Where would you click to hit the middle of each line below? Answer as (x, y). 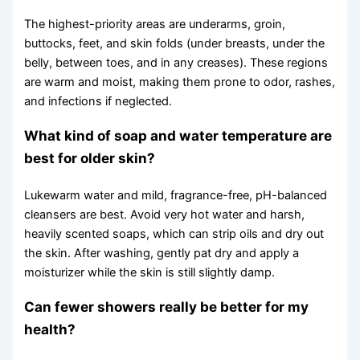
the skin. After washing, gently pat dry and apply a (162, 254)
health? (50, 329)
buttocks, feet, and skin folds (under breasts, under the (175, 43)
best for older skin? (90, 158)
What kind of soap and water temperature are (178, 136)
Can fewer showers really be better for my (167, 307)
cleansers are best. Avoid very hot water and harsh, (165, 215)
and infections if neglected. (98, 101)
